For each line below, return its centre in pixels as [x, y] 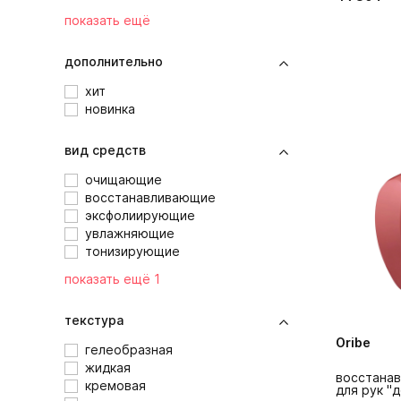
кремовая [115, 385]
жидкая [108, 367]
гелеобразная [129, 350]
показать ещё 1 [112, 279]
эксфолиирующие [140, 215]
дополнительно [114, 61]
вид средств [105, 150]
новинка [110, 109]
